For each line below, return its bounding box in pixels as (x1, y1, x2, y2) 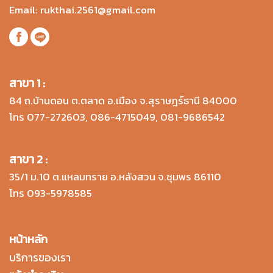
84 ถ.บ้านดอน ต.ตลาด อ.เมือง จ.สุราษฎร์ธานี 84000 (9, 92, 237, 108)
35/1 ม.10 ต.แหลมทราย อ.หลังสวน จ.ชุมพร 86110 (9, 168, 221, 185)
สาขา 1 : (9, 74, 45, 92)
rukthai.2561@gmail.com (40, 1, 155, 18)
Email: (9, 1, 40, 18)
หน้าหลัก (9, 230, 48, 247)
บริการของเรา (9, 249, 71, 266)
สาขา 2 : (9, 150, 48, 168)
